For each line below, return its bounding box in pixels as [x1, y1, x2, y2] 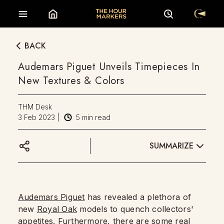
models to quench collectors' [77, 204, 194, 214]
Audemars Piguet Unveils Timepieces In [18, 59, 200, 74]
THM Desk [18, 102, 52, 111]
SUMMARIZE [149, 139, 193, 151]
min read [80, 113, 110, 121]
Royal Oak [36, 204, 77, 214]
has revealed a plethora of [84, 192, 191, 202]
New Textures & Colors [18, 73, 124, 88]
